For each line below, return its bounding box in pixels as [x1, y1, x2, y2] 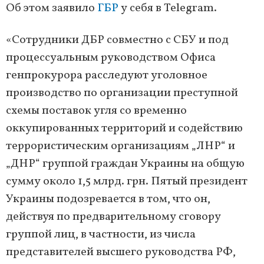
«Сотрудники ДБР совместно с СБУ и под [6, 32, 229, 49]
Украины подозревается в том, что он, [6, 191, 210, 208]
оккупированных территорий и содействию [6, 120, 243, 137]
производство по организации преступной [6, 85, 238, 102]
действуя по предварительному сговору [6, 209, 221, 226]
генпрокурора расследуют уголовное [6, 67, 207, 84]
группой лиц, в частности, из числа [6, 226, 196, 243]
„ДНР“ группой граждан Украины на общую [6, 156, 245, 173]
